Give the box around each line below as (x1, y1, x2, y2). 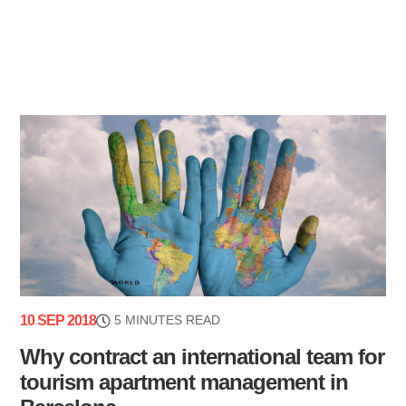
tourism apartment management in (20, 370, 349, 395)
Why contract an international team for (20, 344, 385, 370)
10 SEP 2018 (20, 313, 97, 329)
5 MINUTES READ (114, 313, 221, 328)
